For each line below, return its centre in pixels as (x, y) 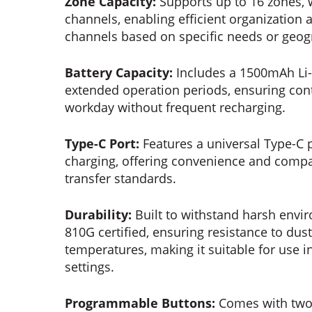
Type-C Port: (102, 144)
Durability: (99, 215)
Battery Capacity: (119, 73)
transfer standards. (121, 179)
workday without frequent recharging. (175, 108)
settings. (90, 267)
